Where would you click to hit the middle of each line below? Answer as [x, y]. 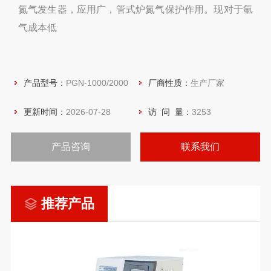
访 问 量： [170, 112]
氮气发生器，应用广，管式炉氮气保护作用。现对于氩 [135, 9]
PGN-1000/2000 [97, 83]
